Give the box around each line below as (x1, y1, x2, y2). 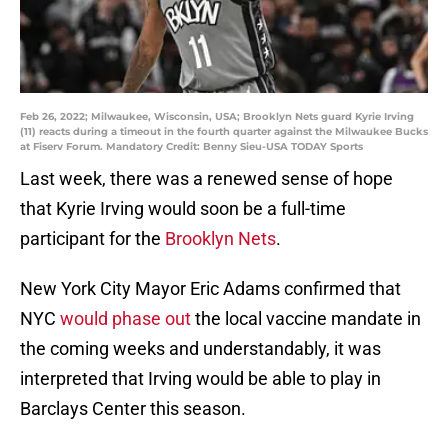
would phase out (60, 308, 191, 330)
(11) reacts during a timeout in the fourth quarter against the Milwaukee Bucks (20, 125, 428, 139)
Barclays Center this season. (20, 398, 246, 420)
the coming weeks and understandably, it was (20, 338, 381, 360)
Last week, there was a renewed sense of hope (20, 168, 393, 190)
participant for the (20, 228, 165, 250)
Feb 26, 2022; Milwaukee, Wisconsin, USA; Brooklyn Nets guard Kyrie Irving (20, 110, 414, 124)
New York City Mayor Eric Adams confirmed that (20, 278, 401, 300)
